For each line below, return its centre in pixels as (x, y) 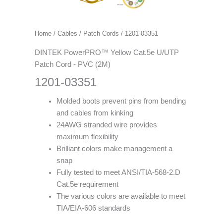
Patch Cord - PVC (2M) (73, 64)
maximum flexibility (87, 137)
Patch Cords (101, 34)
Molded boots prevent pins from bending (121, 101)
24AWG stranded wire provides (107, 125)
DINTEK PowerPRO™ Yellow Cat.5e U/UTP (107, 52)
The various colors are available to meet (121, 196)
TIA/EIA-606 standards (93, 208)
